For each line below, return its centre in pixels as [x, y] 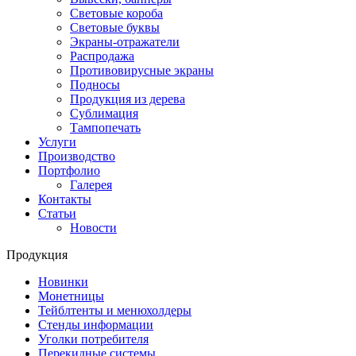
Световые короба [116, 13]
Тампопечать [105, 128]
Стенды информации [96, 325]
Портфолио [69, 170]
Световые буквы [115, 27]
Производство [77, 156]
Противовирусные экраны [142, 70]
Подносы [95, 85]
